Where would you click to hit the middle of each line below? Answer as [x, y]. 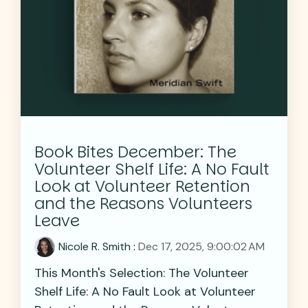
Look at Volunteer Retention [142, 186]
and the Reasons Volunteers [143, 203]
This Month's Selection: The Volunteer [142, 273]
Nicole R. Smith [95, 246]
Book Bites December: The [135, 152]
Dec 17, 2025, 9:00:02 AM [201, 246]
